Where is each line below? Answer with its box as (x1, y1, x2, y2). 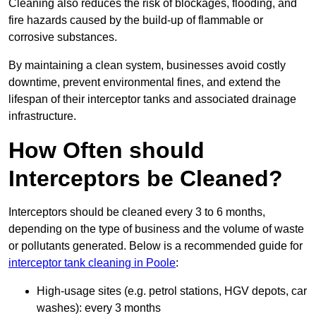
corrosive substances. (8, 31, 117, 44)
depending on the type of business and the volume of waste (8, 223, 304, 236)
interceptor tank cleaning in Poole (8, 257, 176, 269)
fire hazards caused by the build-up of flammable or (8, 14, 263, 27)
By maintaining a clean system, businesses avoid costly (8, 59, 286, 72)
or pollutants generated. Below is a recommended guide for (8, 240, 303, 253)
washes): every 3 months (37, 302, 161, 315)
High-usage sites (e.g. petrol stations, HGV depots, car (37, 285, 307, 298)
